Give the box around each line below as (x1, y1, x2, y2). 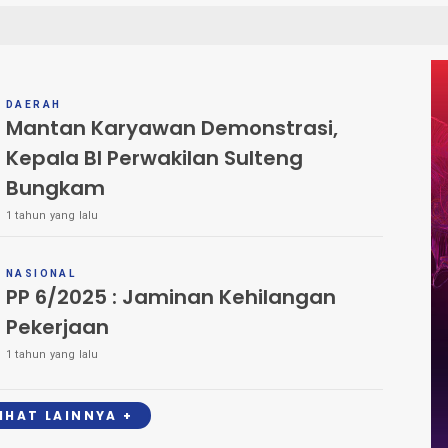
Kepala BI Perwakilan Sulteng (6, 144, 303, 172)
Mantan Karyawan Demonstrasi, (6, 114, 338, 142)
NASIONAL (6, 268, 77, 280)
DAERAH (6, 99, 62, 110)
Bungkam (6, 174, 105, 202)
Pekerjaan (6, 313, 109, 342)
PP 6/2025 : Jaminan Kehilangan (6, 283, 336, 312)
